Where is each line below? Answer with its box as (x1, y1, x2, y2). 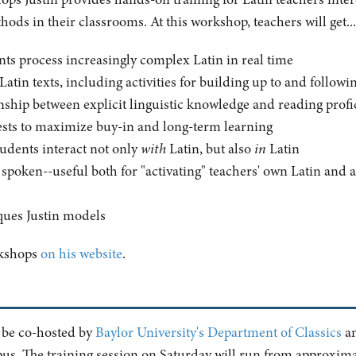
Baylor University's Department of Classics (95, 323, 342, 342)
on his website (40, 244, 122, 264)
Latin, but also (166, 139, 255, 159)
